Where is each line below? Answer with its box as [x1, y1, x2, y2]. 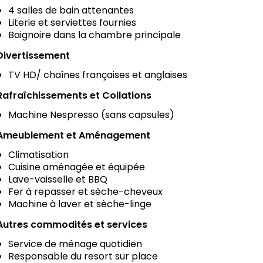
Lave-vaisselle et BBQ [8, 172, 107, 186]
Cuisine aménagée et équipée [8, 160, 145, 174]
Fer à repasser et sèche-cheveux [8, 184, 163, 198]
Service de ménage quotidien [8, 237, 142, 251]
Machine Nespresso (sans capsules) [8, 107, 174, 122]
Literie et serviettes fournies [8, 15, 136, 29]
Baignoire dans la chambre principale [8, 28, 181, 42]
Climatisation [8, 147, 69, 161]
